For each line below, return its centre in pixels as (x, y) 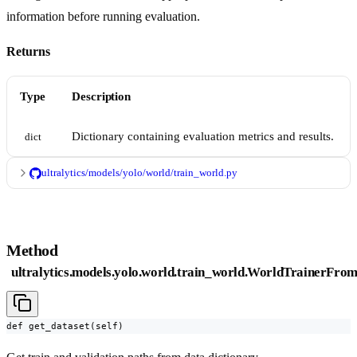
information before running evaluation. (103, 17)
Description (102, 97)
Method (32, 251)
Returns (28, 52)
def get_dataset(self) (65, 326)
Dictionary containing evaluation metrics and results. (203, 137)
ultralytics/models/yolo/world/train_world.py (139, 173)
